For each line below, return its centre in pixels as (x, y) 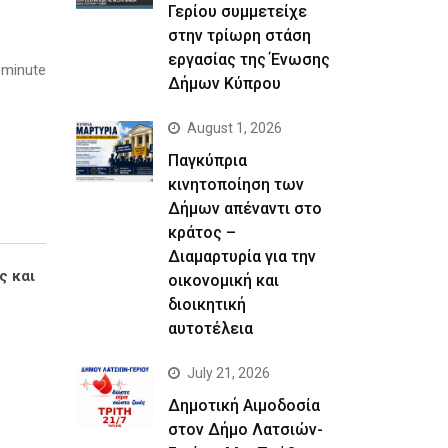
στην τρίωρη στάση (239, 35)
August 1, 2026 (234, 127)
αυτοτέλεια (210, 328)
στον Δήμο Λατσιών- (245, 429)
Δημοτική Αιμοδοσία (243, 405)
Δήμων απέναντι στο (244, 208)
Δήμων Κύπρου (224, 83)
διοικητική (206, 304)
